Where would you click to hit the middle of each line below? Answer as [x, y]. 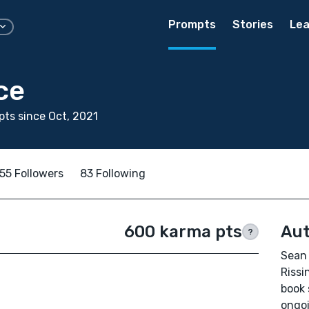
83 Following [113, 173]
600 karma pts [183, 232]
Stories [253, 24]
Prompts [192, 24]
